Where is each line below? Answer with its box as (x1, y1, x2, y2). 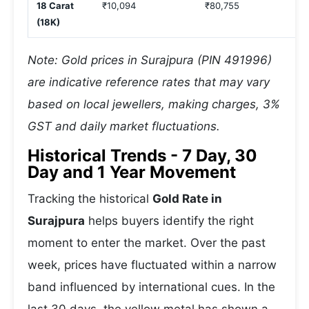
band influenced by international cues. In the (28, 280, 275, 294)
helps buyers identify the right (85, 214, 254, 228)
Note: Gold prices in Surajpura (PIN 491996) (28, 53, 272, 67)
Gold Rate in (152, 192, 222, 206)
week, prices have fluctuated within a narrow (28, 258, 277, 272)
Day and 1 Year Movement (28, 162, 236, 182)
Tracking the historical (28, 192, 152, 206)
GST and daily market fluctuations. (28, 119, 220, 133)
